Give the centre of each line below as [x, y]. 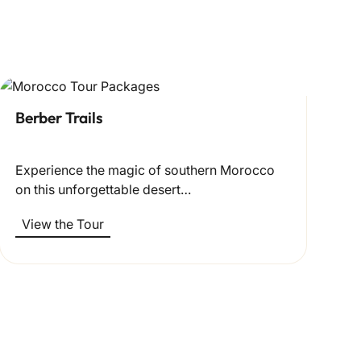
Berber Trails [60, 117]
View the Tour [63, 224]
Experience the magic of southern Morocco [145, 170]
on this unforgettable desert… [104, 189]
